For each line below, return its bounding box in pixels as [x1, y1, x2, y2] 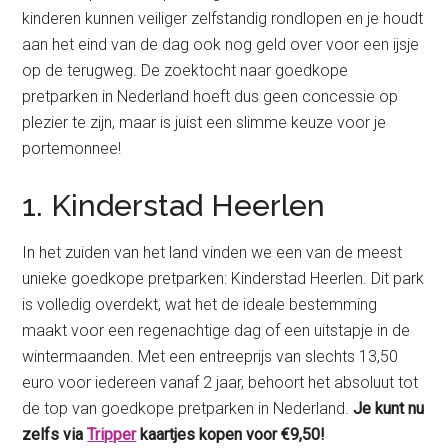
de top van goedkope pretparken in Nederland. [22, 399, 354, 419]
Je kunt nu [353, 399, 425, 419]
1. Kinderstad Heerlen [22, 188, 326, 224]
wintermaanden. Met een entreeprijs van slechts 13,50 [22, 347, 399, 367]
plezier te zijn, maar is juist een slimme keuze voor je [22, 113, 387, 133]
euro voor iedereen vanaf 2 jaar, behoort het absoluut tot [22, 373, 419, 393]
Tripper [87, 425, 137, 445]
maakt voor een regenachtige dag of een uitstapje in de [22, 321, 411, 341]
